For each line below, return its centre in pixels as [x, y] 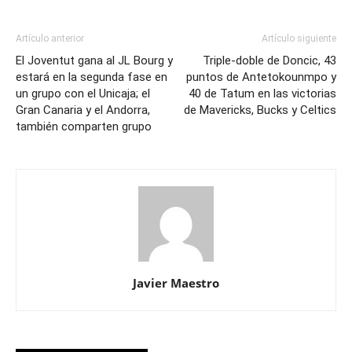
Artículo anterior [50, 38]
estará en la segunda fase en [92, 77]
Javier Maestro [176, 283]
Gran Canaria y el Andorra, [83, 110]
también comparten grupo [84, 126]
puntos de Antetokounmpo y [261, 77]
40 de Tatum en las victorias [262, 93]
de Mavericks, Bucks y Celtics [260, 110]
